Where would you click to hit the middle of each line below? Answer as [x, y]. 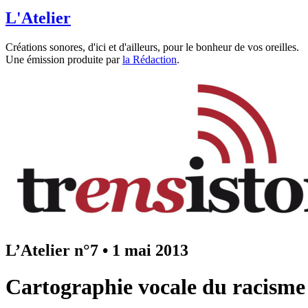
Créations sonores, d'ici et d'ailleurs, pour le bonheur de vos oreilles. [152, 47]
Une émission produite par [64, 59]
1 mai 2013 [150, 250]
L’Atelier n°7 [52, 250]
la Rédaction [150, 59]
